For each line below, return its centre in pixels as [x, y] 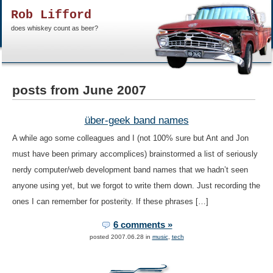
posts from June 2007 [79, 90]
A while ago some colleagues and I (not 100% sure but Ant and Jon [130, 138]
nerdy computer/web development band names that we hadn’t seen [130, 170]
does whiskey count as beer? [55, 28]
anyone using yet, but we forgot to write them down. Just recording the [136, 186]
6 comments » [143, 225]
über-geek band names [136, 120]
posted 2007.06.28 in [121, 237]
